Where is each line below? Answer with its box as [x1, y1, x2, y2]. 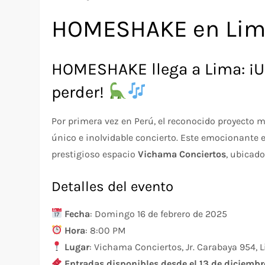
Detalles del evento [51, 177, 174, 195]
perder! [51, 82, 109, 102]
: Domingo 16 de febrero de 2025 [90, 208, 228, 219]
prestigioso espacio [51, 148, 138, 160]
